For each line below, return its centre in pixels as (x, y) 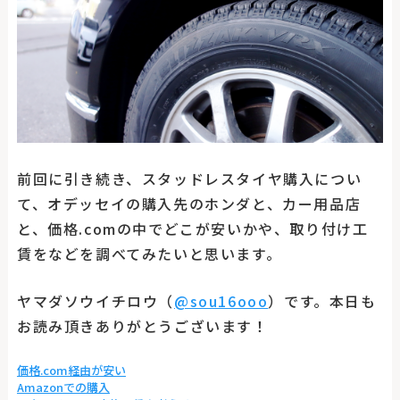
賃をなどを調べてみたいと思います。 (149, 253)
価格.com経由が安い (71, 370)
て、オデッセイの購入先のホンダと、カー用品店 (189, 203)
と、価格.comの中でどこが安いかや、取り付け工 (192, 228)
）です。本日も (322, 301)
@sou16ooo (221, 301)
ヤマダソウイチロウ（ (95, 301)
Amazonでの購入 (63, 387)
